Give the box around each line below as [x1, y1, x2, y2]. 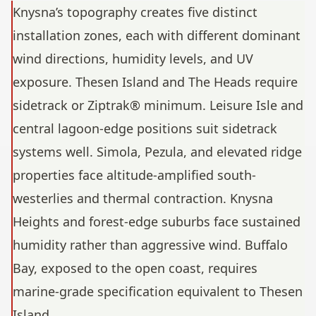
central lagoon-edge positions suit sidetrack [13, 120, 277, 138]
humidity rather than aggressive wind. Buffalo [13, 236, 288, 254]
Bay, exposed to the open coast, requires [13, 260, 257, 277]
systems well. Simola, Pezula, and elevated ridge [13, 143, 302, 161]
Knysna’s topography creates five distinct [13, 4, 257, 21]
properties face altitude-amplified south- [13, 166, 256, 184]
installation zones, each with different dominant [13, 27, 300, 44]
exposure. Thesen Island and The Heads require [13, 73, 298, 91]
